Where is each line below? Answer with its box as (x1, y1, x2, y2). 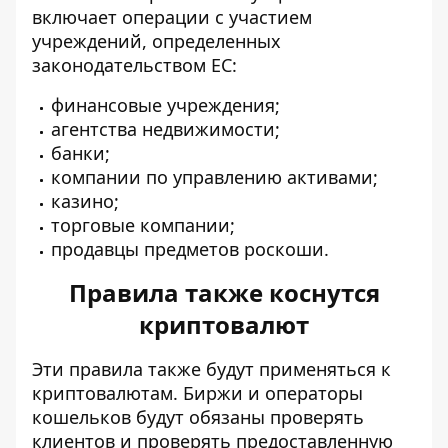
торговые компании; (51, 213, 235, 237)
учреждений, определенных (32, 29, 281, 53)
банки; (51, 141, 110, 165)
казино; (51, 189, 119, 213)
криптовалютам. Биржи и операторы (32, 381, 363, 405)
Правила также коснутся (68, 276, 380, 309)
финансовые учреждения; (51, 93, 280, 117)
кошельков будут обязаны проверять (32, 405, 364, 429)
